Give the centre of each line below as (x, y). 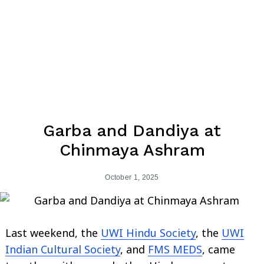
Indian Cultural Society (63, 250)
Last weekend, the (53, 233)
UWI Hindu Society (148, 233)
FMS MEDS (175, 250)
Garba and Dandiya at (132, 131)
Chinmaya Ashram (132, 150)
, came (219, 250)
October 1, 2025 (132, 177)
